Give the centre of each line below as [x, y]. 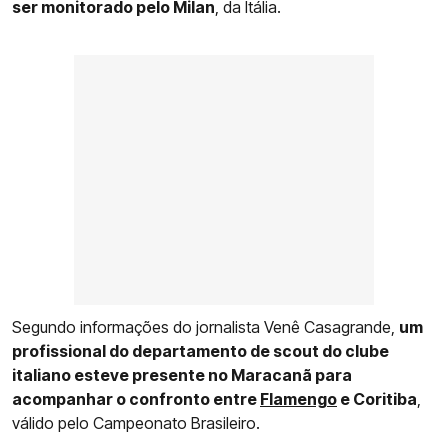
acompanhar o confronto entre [136, 398]
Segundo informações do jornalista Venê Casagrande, [205, 326]
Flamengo [298, 398]
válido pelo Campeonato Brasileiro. [136, 422]
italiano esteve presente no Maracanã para [182, 374]
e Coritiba [377, 398]
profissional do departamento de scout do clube [200, 350]
